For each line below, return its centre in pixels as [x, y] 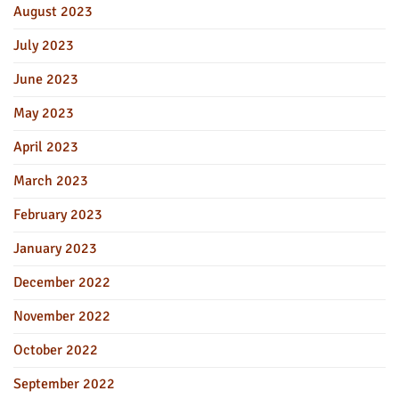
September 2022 [64, 383]
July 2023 [44, 45]
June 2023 [46, 79]
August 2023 [53, 11]
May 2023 [44, 113]
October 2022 [56, 350]
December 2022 [62, 282]
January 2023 [55, 248]
